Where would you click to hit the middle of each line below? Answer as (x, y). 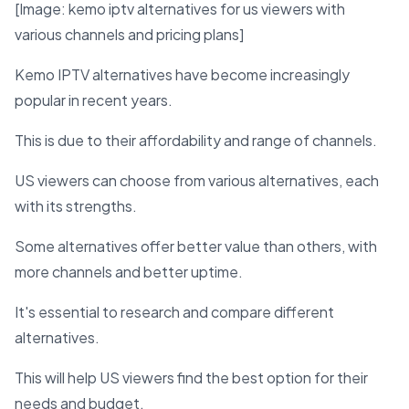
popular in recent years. (94, 100)
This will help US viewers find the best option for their (191, 378)
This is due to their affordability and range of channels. (196, 141)
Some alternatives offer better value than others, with (196, 246)
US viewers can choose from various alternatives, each (197, 181)
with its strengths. (76, 206)
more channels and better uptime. (129, 272)
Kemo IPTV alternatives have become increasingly (182, 75)
